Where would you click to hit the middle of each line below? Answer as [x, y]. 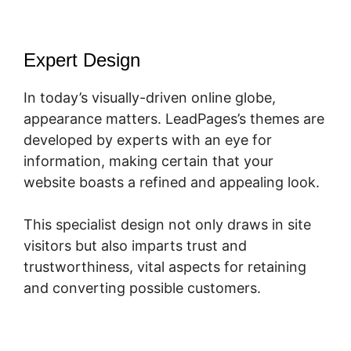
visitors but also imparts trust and [135, 245]
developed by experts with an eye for [148, 139]
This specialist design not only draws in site [167, 224]
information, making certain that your [148, 161]
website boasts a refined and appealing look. [172, 182]
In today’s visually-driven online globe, [150, 97]
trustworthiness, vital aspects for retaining [165, 266]
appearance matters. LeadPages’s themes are [174, 118]
